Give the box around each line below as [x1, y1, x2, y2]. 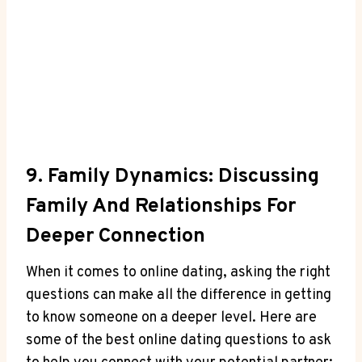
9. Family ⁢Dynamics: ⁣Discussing [26, 163, 319, 190]
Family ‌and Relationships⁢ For [26, 193, 296, 220]
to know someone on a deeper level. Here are [26, 309, 317, 328]
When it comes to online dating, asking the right [26, 263, 330, 283]
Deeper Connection [26, 223, 205, 250]
